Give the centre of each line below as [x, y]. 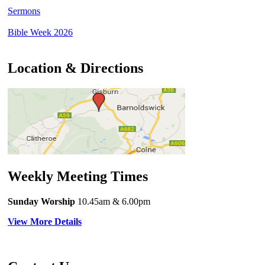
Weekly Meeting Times [78, 176]
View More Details [45, 221]
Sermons [24, 11]
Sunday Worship [41, 201]
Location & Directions [75, 68]
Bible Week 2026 [40, 33]
